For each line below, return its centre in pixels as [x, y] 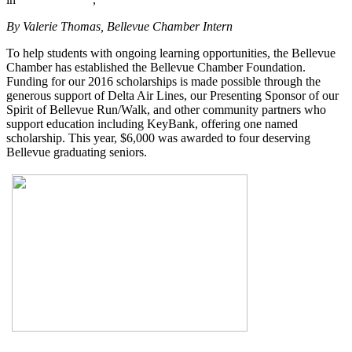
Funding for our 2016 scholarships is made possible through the [163, 81]
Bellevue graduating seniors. [77, 152]
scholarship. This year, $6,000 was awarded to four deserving [158, 137]
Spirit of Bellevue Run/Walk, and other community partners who [166, 109]
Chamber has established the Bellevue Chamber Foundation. [156, 67]
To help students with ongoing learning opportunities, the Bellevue [171, 53]
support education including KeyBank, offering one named [152, 123]
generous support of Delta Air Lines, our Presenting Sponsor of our [172, 95]
